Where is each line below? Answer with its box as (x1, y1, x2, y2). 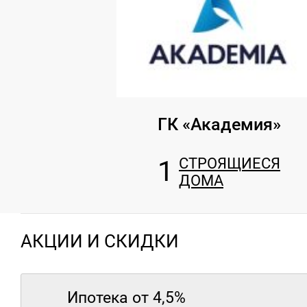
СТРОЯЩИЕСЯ (179, 155, 280, 173)
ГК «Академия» (158, 114, 281, 135)
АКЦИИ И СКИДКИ (21, 231, 179, 252)
